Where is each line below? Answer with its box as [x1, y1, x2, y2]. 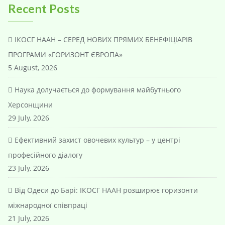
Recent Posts [8, 1, 80, 16]
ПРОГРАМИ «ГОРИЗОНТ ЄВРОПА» [8, 49, 123, 59]
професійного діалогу [8, 150, 82, 160]
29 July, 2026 [8, 113, 49, 123]
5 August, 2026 [8, 62, 57, 72]
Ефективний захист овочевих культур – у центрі [15, 135, 180, 145]
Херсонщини [8, 99, 53, 109]
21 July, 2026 [8, 213, 49, 223]
